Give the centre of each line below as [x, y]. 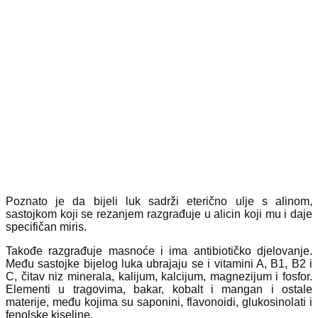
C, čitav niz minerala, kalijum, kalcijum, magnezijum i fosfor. [159, 276]
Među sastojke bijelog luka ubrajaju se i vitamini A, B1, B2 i [159, 263]
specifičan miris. [46, 226]
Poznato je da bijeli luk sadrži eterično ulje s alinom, [159, 201]
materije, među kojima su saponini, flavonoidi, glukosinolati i [159, 302]
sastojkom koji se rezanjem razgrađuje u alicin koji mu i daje [159, 214]
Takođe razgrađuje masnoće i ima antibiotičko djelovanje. [159, 251]
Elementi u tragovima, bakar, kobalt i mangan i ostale [159, 289]
